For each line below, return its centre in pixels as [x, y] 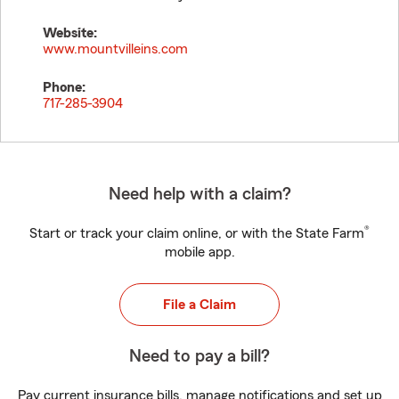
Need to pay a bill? [199, 356]
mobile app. [199, 252]
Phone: [64, 87]
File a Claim [199, 305]
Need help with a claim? [199, 194]
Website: [70, 33]
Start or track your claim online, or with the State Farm [197, 233]
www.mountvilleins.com [115, 49]
